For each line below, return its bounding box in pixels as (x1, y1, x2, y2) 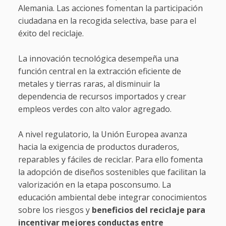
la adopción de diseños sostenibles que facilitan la (18, 166, 206, 178)
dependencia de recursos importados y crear (18, 91, 186, 102)
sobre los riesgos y (18, 204, 92, 216)
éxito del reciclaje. (18, 28, 84, 39)
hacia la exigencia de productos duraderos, (18, 141, 179, 153)
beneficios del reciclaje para (91, 204, 205, 216)
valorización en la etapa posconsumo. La (18, 179, 171, 191)
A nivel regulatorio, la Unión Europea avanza (18, 129, 187, 140)
